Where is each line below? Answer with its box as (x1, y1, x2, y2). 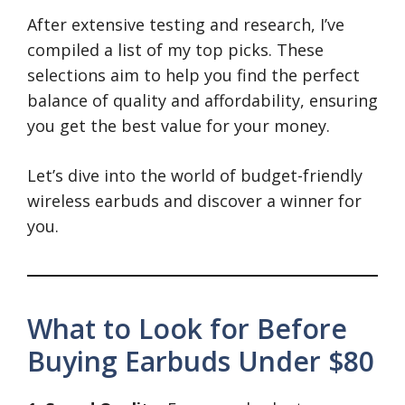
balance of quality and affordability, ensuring (27, 89, 378, 112)
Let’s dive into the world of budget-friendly (27, 165, 363, 187)
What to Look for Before (27, 310, 347, 348)
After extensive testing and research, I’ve (27, 14, 344, 36)
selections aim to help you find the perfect (27, 64, 360, 87)
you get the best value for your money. (27, 115, 330, 137)
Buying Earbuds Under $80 (27, 343, 374, 381)
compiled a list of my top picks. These (27, 39, 324, 61)
